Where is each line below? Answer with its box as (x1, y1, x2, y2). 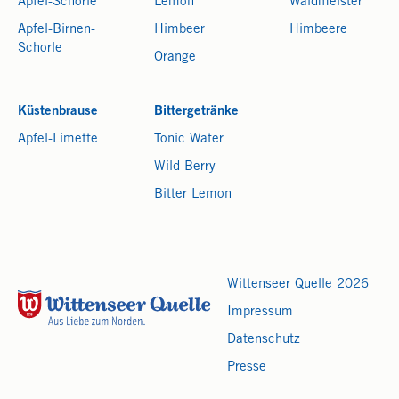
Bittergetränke (153, 105, 239, 119)
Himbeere (289, 23, 348, 37)
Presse (227, 361, 266, 375)
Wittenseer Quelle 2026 (227, 278, 369, 292)
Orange (153, 51, 196, 65)
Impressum (227, 305, 293, 320)
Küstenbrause (18, 105, 98, 119)
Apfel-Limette (18, 133, 98, 147)
